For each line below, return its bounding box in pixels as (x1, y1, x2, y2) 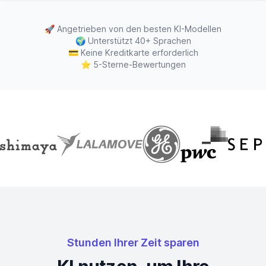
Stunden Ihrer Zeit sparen (66, 236, 199, 249)
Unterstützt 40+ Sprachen (87, 36, 191, 46)
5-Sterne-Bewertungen (93, 59, 186, 69)
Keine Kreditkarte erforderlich (80, 47, 198, 58)
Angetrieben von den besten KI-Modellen (57, 24, 221, 34)
